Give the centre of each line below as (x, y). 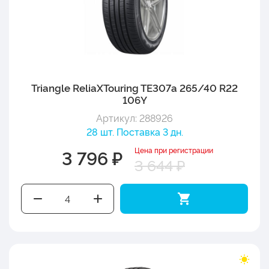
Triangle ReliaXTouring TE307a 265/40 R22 (134, 87)
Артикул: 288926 (134, 117)
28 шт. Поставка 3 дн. (134, 131)
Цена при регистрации (174, 150)
